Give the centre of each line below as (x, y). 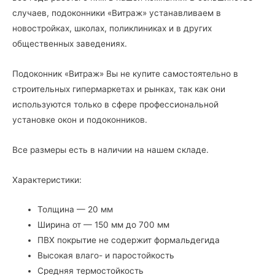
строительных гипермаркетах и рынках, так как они (119, 89)
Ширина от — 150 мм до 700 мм (104, 225)
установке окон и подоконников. (80, 119)
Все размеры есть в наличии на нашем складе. (110, 149)
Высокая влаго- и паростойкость (106, 256)
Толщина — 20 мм (76, 210)
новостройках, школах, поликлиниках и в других (112, 28)
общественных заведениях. (70, 43)
